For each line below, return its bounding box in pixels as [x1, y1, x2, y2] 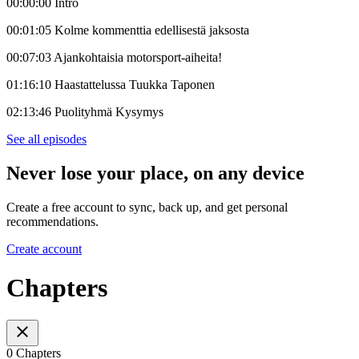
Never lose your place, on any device [6, 162, 305, 184]
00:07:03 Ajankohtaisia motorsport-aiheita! [6, 50, 222, 64]
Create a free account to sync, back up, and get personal [6, 200, 288, 214]
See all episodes [6, 131, 87, 146]
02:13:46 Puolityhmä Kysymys [6, 104, 163, 119]
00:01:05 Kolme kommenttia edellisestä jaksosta [6, 22, 249, 37]
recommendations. [6, 214, 99, 228]
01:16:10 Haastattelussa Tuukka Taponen [6, 77, 215, 91]
